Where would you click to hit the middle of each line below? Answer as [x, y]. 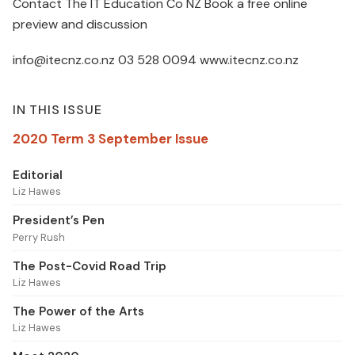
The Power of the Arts [78, 311]
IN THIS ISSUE [57, 109]
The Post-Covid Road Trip [90, 266]
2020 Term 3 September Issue [111, 138]
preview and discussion [80, 24]
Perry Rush [39, 237]
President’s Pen [59, 221]
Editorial [38, 175]
